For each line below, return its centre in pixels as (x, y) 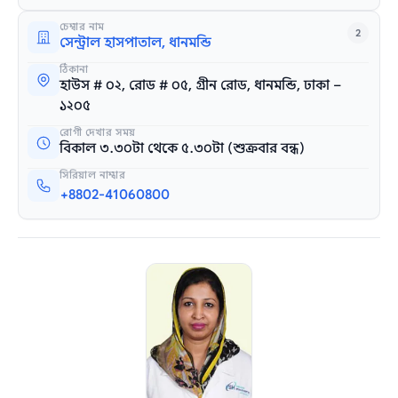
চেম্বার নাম (83, 26)
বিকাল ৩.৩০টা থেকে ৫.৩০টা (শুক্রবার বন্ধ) (183, 148)
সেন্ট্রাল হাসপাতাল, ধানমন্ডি (136, 42)
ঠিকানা (74, 69)
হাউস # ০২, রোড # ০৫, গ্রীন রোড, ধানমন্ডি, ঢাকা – (201, 85)
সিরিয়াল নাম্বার (93, 175)
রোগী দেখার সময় (98, 132)
